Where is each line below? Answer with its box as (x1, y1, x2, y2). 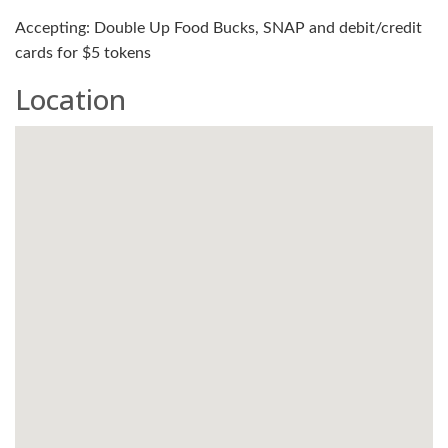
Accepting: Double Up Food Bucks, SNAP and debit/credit (15, 19, 422, 36)
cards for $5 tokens (15, 44, 151, 61)
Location (15, 79, 126, 118)
